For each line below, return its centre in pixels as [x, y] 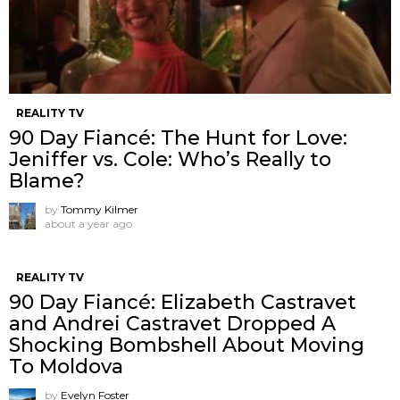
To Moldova [66, 367]
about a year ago [88, 224]
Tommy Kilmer [100, 210]
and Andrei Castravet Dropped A [172, 324]
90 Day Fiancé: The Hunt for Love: [178, 138]
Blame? [47, 181]
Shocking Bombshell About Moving [187, 346]
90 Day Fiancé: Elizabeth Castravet [183, 303]
